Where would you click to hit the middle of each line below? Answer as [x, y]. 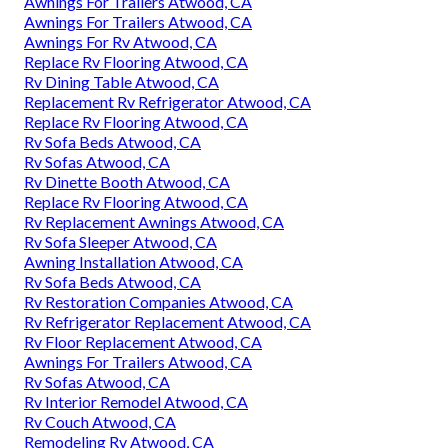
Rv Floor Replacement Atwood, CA [143, 342]
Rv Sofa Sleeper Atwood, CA [120, 242]
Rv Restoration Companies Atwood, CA [158, 302]
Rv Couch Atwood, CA [100, 422]
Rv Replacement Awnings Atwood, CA [154, 222]
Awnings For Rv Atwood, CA [120, 42]
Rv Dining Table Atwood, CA [121, 82]
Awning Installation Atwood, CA [133, 262]
